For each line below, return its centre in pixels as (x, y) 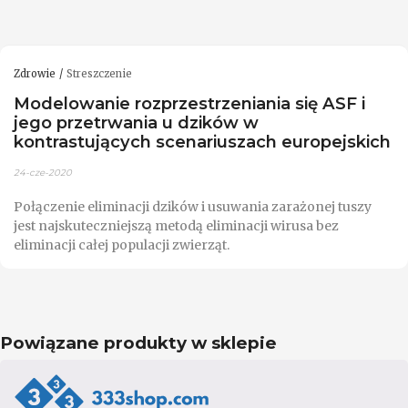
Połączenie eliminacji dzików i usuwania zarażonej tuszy (193, 206)
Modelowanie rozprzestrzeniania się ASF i (189, 104)
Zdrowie (35, 73)
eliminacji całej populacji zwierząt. (122, 245)
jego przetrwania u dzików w (136, 123)
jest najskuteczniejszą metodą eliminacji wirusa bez (176, 225)
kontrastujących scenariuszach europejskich (202, 142)
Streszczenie (99, 73)
